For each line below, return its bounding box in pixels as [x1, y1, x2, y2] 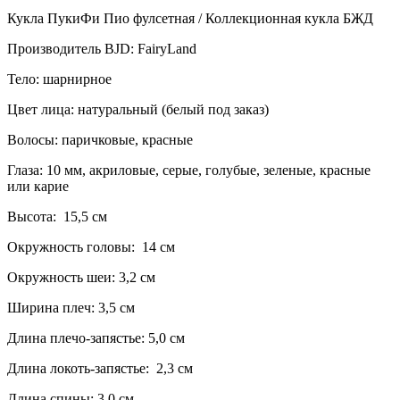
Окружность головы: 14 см [7, 238, 175, 254]
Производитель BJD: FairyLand [7, 40, 200, 56]
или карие [7, 178, 69, 194]
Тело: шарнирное [7, 71, 112, 87]
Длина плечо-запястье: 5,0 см [7, 329, 185, 346]
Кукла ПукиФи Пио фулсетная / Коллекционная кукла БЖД [7, 10, 373, 26]
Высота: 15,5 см [7, 208, 107, 224]
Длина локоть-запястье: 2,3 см [7, 360, 193, 376]
